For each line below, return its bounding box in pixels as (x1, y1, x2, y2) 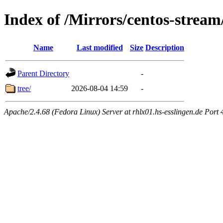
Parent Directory (17, 69, 69, 78)
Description (145, 43, 184, 52)
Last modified (76, 43, 123, 52)
